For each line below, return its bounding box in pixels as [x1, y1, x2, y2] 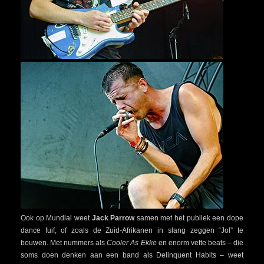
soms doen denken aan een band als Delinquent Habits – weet [21, 250, 243, 259]
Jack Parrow [91, 213, 135, 222]
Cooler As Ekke [107, 238, 157, 247]
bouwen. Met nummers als [21, 238, 107, 247]
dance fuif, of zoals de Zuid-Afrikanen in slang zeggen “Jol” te [21, 226, 243, 235]
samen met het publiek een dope [134, 213, 244, 222]
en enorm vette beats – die [156, 238, 244, 247]
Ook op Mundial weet [21, 213, 92, 222]
